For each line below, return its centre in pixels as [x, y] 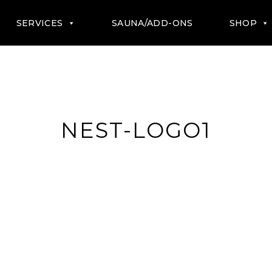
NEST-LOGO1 [136, 130]
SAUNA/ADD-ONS [152, 23]
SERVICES [39, 23]
